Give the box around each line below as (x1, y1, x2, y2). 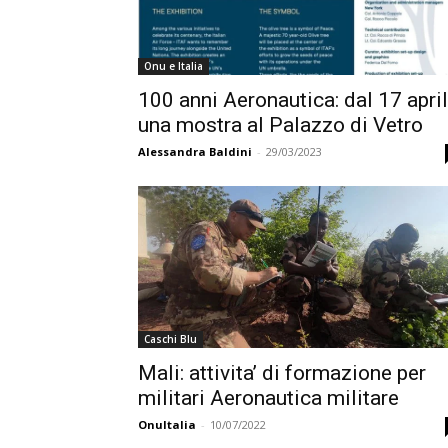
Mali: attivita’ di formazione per (138, 361, 426, 385)
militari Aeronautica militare (138, 386, 399, 410)
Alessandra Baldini (138, 144, 252, 159)
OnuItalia (138, 417, 196, 432)
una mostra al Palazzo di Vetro (138, 113, 423, 137)
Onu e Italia (144, 59, 203, 73)
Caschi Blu (144, 332, 197, 346)
